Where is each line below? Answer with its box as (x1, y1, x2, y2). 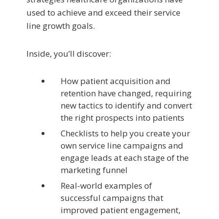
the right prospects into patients (61, 112, 184, 124)
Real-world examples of (61, 180, 152, 192)
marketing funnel (61, 164, 128, 176)
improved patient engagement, (61, 204, 180, 216)
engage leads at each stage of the (61, 152, 189, 164)
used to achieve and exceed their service (26, 7, 180, 19)
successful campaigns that (61, 192, 163, 204)
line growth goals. (26, 20, 95, 32)
